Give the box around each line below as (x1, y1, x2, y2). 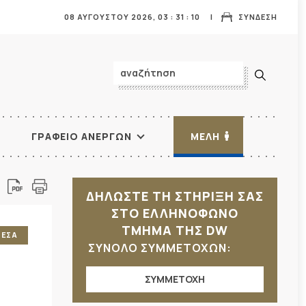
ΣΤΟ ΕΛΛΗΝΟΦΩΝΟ (111, 205, 238, 221)
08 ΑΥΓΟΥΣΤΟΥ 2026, (64, 12, 158, 22)
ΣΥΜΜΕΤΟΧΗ (145, 273, 205, 286)
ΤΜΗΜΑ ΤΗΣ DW (122, 222, 228, 238)
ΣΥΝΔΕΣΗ (238, 12, 277, 22)
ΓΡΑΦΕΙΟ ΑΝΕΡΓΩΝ (31, 130, 133, 143)
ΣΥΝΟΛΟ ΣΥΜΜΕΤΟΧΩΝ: (88, 240, 234, 255)
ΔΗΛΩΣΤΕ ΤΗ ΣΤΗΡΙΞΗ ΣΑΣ (86, 188, 264, 204)
